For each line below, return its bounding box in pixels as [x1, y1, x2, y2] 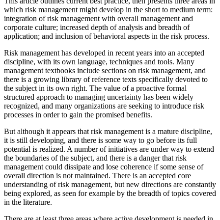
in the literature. [4, 197, 52, 206]
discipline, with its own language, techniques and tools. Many [4, 57, 194, 66]
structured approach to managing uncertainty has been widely [4, 92, 193, 101]
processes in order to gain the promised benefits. [4, 110, 152, 119]
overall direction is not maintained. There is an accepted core [4, 171, 191, 180]
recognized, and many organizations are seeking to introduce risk [4, 101, 204, 110]
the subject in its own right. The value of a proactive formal [4, 83, 187, 92]
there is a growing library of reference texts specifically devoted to [4, 75, 208, 83]
